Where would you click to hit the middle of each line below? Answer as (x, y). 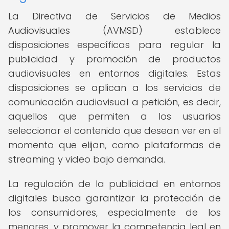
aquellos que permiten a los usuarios (114, 116)
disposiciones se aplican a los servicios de (114, 88)
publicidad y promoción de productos (114, 59)
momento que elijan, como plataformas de (114, 145)
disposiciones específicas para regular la (114, 45)
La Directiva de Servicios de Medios (114, 16)
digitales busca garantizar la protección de (114, 198)
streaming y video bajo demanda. (87, 159)
